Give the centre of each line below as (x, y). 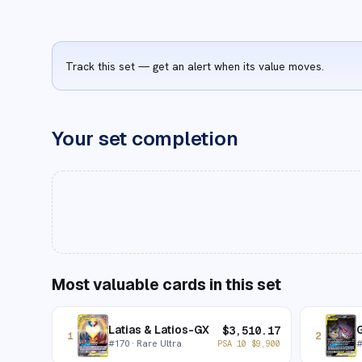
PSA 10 (234, 343)
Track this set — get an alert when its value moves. (195, 66)
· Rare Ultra (156, 343)
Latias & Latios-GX (159, 330)
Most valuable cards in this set (166, 285)
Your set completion (145, 139)
